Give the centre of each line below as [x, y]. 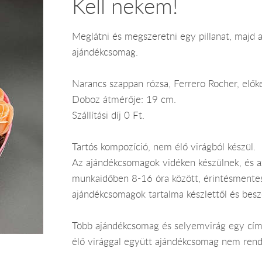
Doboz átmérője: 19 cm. [124, 99]
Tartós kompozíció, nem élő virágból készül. [163, 146]
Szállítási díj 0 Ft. [108, 115]
